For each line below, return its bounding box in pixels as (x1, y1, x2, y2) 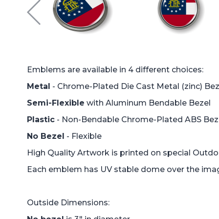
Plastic (27, 114, 55, 124)
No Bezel (27, 131, 65, 141)
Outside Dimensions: (27, 197, 109, 207)
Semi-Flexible (27, 98, 85, 108)
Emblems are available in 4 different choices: (27, 65, 205, 74)
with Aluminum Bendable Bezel (85, 98, 211, 108)
